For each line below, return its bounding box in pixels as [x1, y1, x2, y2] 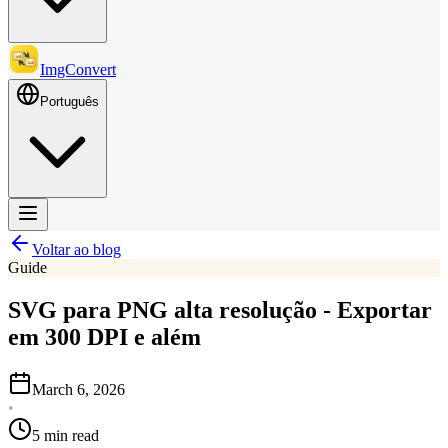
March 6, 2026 [32, 380, 125, 398]
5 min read [32, 426, 99, 444]
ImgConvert [40, 61, 116, 78]
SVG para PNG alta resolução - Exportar [8, 296, 432, 323]
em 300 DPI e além [8, 323, 201, 350]
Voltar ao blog [32, 241, 121, 258]
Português [40, 94, 99, 109]
